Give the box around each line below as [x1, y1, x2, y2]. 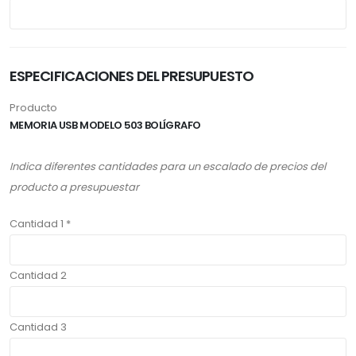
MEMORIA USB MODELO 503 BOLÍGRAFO [10, 117, 201, 133]
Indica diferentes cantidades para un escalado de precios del [10, 158, 326, 174]
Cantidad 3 [10, 319, 67, 335]
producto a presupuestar [10, 179, 139, 195]
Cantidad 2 [10, 267, 67, 283]
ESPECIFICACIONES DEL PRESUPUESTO [10, 65, 253, 86]
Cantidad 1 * [10, 215, 71, 231]
